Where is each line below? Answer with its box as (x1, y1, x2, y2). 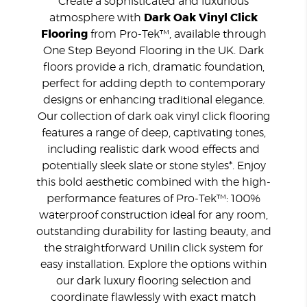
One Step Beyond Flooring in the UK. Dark (43, 45, 264, 56)
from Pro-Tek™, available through (87, 29, 267, 40)
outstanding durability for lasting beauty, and (36, 226, 271, 237)
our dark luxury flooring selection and (56, 275, 251, 286)
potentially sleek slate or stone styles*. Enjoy (41, 160, 266, 171)
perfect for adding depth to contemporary (42, 78, 265, 89)
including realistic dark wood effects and (47, 144, 260, 155)
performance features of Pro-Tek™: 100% (47, 193, 260, 204)
